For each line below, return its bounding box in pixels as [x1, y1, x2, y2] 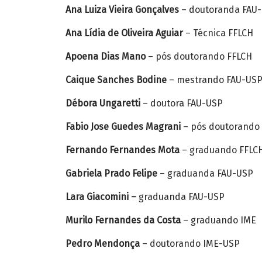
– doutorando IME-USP [140, 238, 240, 249]
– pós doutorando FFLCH [146, 51, 252, 62]
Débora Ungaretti [65, 98, 140, 109]
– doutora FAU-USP [140, 98, 223, 109]
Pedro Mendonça [65, 238, 140, 249]
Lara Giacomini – [65, 191, 136, 202]
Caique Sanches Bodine [65, 74, 167, 85]
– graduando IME [181, 215, 256, 226]
